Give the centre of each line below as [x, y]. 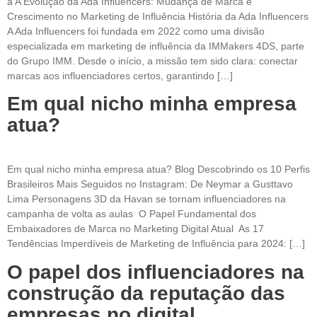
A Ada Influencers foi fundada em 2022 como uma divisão [136, 31]
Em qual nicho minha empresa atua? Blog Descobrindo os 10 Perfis [158, 169]
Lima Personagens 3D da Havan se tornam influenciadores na [146, 199]
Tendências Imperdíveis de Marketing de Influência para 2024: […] [156, 244]
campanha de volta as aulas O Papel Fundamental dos [132, 214]
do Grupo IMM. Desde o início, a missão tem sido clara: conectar [152, 60]
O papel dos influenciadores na [156, 272]
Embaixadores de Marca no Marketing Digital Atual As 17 [136, 229]
